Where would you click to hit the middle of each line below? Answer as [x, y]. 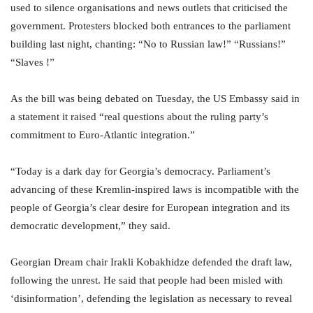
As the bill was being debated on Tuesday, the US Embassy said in [155, 99]
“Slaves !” [32, 63]
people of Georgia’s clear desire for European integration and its [150, 208]
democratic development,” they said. [90, 226]
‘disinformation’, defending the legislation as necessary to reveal [151, 299]
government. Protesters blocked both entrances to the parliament [151, 26]
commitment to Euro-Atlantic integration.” [103, 135]
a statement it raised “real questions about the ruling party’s [139, 117]
